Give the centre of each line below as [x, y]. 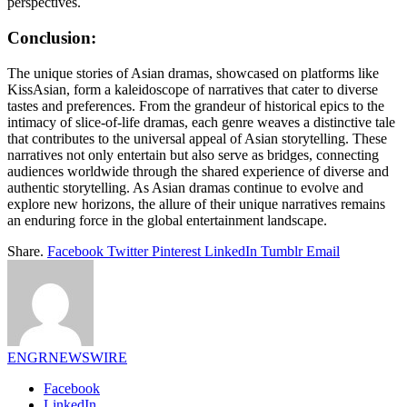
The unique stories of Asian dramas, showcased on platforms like [193, 73]
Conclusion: [52, 37]
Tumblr [282, 251]
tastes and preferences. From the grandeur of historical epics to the [196, 105]
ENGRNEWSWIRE [67, 357]
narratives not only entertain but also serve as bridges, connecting [193, 154]
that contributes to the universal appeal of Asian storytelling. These [197, 138]
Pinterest [176, 251]
